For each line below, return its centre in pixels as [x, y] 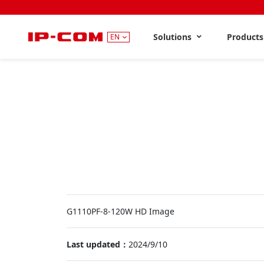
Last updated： [97, 244]
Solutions [174, 37]
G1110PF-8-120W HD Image [120, 211]
